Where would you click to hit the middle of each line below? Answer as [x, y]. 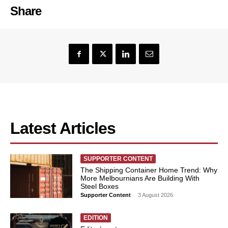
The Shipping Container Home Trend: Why [149, 170]
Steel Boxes [100, 187]
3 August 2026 [156, 195]
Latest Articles [63, 129]
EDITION [96, 218]
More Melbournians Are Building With [140, 178]
